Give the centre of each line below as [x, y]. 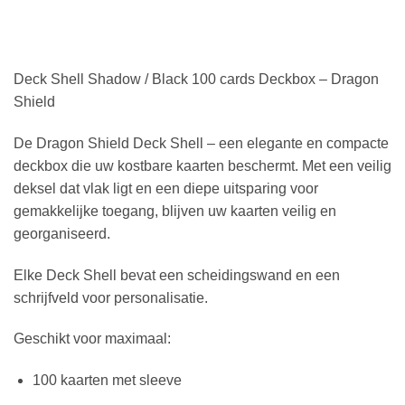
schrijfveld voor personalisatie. [111, 297]
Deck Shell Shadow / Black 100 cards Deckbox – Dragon [196, 80]
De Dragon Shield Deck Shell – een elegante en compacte [201, 143]
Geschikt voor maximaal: [92, 339]
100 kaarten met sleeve [107, 381]
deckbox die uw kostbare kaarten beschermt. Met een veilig [202, 165]
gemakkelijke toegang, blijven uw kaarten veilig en [175, 211]
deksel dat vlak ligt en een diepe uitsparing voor [166, 188]
